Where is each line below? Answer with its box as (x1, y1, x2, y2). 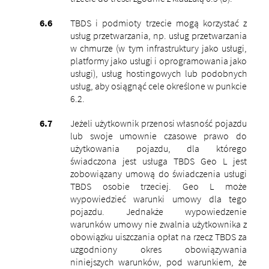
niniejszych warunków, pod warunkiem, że (70, 255, 247, 268)
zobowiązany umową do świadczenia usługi (70, 167, 247, 180)
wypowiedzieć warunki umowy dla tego (70, 192, 247, 205)
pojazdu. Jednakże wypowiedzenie (70, 205, 247, 217)
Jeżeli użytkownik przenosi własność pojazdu (70, 116, 247, 129)
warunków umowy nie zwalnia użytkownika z (70, 217, 247, 230)
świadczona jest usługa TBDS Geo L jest (70, 154, 247, 167)
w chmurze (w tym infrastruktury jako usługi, (70, 41, 247, 54)
